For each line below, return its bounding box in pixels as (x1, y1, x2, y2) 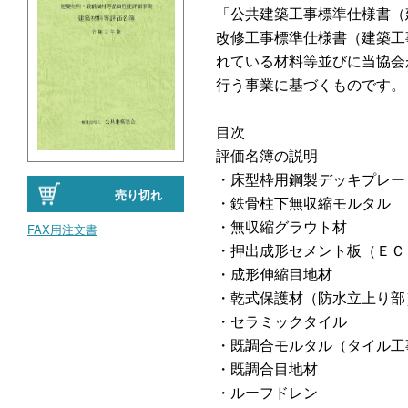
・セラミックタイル (216, 311, 347, 331)
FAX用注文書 (27, 220, 97, 238)
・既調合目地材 (216, 358, 318, 379)
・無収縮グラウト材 (216, 216, 347, 237)
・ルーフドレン (216, 382, 318, 403)
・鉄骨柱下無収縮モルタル (216, 192, 391, 213)
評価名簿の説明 (216, 145, 318, 166)
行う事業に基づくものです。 (216, 74, 405, 95)
